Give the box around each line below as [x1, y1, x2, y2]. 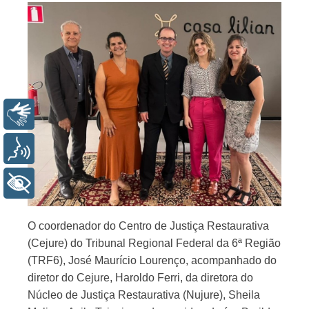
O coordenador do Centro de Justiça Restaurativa [28, 220, 269, 232]
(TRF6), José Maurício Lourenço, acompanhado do [28, 255, 277, 266]
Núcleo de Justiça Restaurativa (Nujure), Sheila [28, 289, 260, 301]
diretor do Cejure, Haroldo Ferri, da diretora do [28, 272, 253, 283]
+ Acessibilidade [45, 177, 126, 189]
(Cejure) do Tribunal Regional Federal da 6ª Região [28, 237, 281, 249]
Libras [45, 108, 75, 120]
